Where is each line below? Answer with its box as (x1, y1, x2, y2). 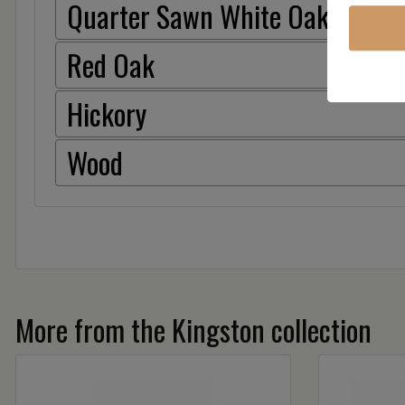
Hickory (67, 91, 146, 135)
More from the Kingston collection (15, 307, 372, 351)
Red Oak (67, 42, 155, 86)
